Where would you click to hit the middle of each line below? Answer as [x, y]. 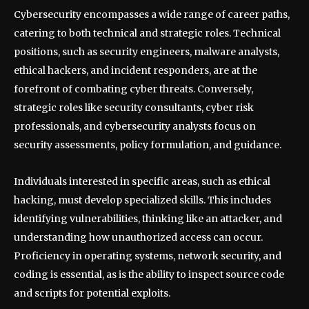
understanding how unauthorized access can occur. [138, 238]
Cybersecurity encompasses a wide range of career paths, [152, 15]
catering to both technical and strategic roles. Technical [147, 33]
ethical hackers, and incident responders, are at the [136, 71]
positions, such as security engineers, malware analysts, [147, 52]
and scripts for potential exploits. [92, 293]
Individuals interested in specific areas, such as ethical [142, 182]
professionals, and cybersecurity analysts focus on [135, 127]
